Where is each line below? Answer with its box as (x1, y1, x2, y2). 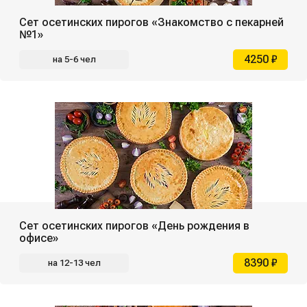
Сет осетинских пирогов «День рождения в (19, 219, 249, 232)
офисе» (19, 231, 58, 245)
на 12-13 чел (47, 257, 101, 268)
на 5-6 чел (52, 53, 96, 64)
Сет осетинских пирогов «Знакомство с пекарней (19, 15, 284, 29)
